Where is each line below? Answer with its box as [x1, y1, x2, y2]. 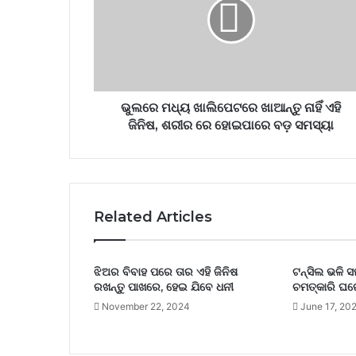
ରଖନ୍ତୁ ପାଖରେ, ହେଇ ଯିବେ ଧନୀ [94, 280, 234, 295]
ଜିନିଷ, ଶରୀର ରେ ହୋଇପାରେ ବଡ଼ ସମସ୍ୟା [128, 118, 334, 133]
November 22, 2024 [102, 300, 190, 313]
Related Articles [94, 208, 212, 226]
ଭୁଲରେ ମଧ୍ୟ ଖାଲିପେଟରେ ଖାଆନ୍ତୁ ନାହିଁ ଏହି [121, 100, 341, 116]
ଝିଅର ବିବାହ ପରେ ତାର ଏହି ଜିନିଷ [94, 265, 238, 280]
